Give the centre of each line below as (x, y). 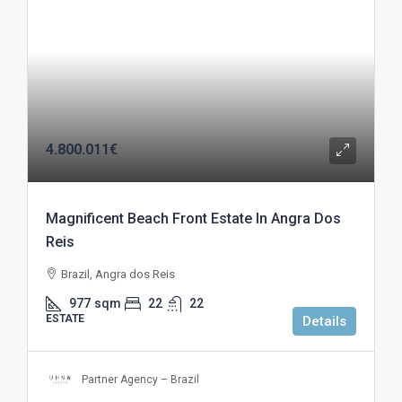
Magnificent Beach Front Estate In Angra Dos (193, 218)
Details (324, 321)
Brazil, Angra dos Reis (118, 274)
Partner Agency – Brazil (140, 379)
